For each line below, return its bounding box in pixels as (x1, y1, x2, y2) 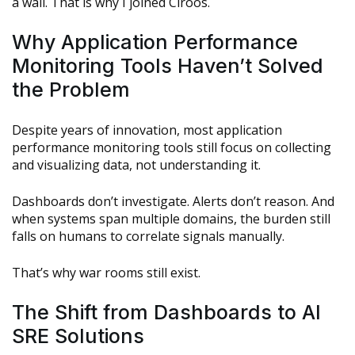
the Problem (12, 78, 130, 102)
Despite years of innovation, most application (12, 121, 282, 139)
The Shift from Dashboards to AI (12, 300, 321, 325)
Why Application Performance (12, 30, 298, 55)
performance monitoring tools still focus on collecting (12, 139, 331, 157)
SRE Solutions (12, 324, 144, 349)
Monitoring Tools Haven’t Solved (12, 54, 323, 78)
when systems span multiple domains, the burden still (12, 210, 330, 228)
